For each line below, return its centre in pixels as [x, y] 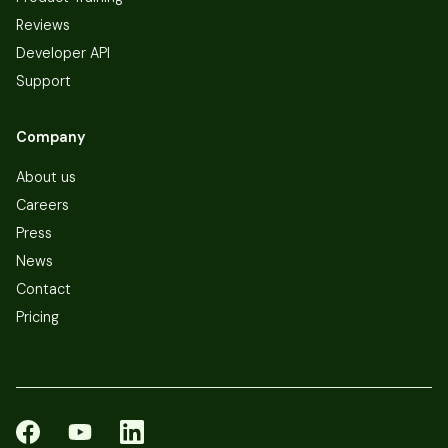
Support [43, 81]
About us [46, 177]
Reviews [43, 25]
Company [50, 137]
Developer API [63, 53]
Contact [43, 289]
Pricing [37, 317]
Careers [42, 205]
